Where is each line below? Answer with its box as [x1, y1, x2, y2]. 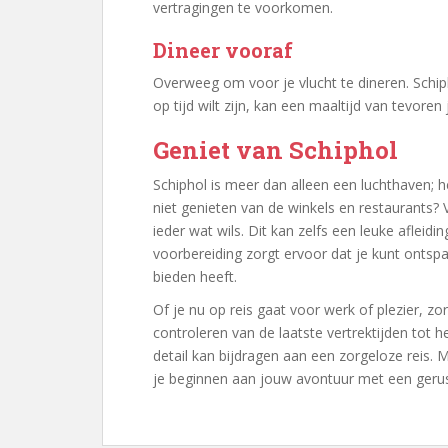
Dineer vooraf [153, 37, 293, 63]
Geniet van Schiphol [153, 134, 398, 166]
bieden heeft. [153, 267, 237, 286]
